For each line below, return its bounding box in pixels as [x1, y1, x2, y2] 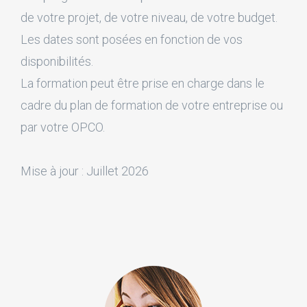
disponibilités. [21, 53, 93, 69]
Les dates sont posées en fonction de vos [21, 32, 243, 47]
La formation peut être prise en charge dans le [21, 75, 265, 90]
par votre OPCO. [21, 119, 105, 134]
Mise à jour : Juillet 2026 [21, 163, 149, 178]
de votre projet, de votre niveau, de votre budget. [21, 10, 278, 25]
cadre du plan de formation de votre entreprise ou [21, 97, 283, 112]
